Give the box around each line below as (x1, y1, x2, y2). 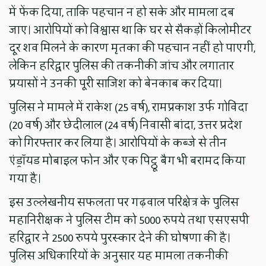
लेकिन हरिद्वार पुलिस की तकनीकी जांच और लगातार (9, 56, 235, 77)
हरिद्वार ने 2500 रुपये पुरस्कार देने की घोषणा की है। (9, 228, 231, 249)
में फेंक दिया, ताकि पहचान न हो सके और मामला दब (9, 2, 235, 23)
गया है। (9, 169, 42, 189)
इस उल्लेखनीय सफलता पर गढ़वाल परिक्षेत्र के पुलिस (9, 192, 239, 213)
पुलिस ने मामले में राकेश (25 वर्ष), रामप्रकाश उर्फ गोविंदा (9, 97, 248, 118)
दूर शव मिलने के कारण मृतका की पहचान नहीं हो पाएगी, (9, 38, 256, 59)
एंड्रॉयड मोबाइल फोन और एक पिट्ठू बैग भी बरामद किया (9, 151, 246, 172)
